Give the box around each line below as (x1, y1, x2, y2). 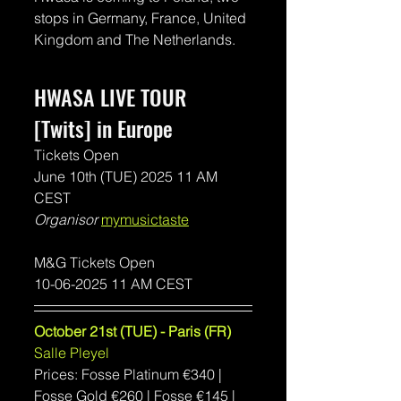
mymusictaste (101, 209, 189, 228)
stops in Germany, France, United (34, 8, 250, 27)
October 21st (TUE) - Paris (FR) (34, 321, 231, 340)
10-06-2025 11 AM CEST (34, 274, 196, 293)
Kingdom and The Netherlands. (34, 30, 235, 48)
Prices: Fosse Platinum (34, 364, 183, 383)
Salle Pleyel (34, 343, 109, 362)
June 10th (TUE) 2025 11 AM (34, 166, 221, 185)
